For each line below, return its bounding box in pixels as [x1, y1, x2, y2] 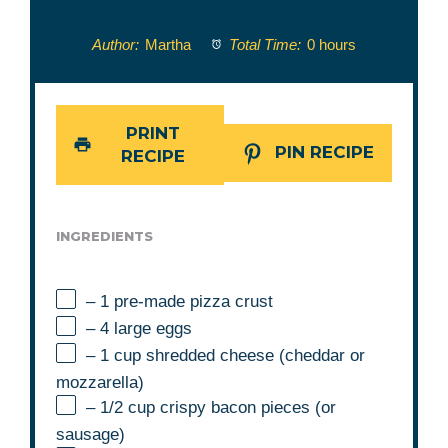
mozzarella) [56, 372, 145, 392]
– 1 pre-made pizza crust [86, 291, 274, 311]
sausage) [56, 424, 126, 444]
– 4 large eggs [86, 318, 193, 338]
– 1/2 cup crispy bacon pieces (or [86, 397, 337, 417]
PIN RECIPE [269, 142, 374, 163]
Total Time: [225, 36, 302, 53]
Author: [91, 36, 139, 53]
